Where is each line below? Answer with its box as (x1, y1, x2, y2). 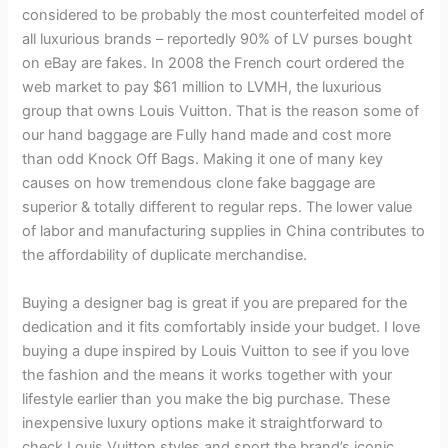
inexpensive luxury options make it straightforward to (22, 413, 384, 432)
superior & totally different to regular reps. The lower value (22, 198, 413, 217)
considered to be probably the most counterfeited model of (22, 6, 425, 25)
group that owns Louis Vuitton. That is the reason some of (22, 102, 420, 121)
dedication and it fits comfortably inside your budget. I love (22, 317, 421, 336)
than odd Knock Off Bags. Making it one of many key (22, 150, 384, 169)
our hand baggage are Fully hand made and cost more (22, 126, 392, 145)
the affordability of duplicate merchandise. (22, 246, 308, 265)
